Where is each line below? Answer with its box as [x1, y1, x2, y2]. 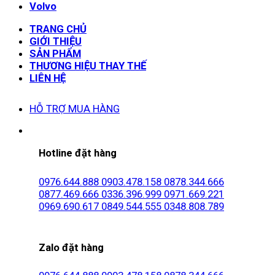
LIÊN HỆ [29, 72, 66, 85]
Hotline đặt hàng [39, 146, 117, 159]
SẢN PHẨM [29, 47, 81, 60]
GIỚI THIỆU [29, 35, 82, 48]
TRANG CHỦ [29, 23, 87, 36]
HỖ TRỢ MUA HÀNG [29, 103, 120, 115]
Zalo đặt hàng [39, 241, 104, 254]
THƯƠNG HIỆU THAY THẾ [29, 60, 146, 72]
